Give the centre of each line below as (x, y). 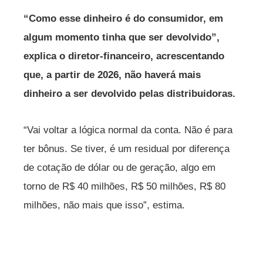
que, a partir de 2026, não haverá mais (112, 75)
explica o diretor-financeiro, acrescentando (124, 56)
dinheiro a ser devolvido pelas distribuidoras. (129, 94)
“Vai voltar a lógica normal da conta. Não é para (128, 130)
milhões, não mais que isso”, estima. (104, 205)
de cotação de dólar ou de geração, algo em (119, 167)
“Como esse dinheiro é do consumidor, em (123, 18)
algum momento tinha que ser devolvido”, (122, 37)
